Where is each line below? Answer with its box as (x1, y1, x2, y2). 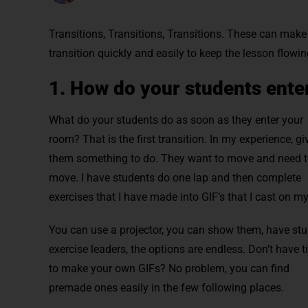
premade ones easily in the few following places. (48, 281, 284, 294)
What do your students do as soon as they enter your (48, 113, 303, 126)
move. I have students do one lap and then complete (48, 171, 301, 184)
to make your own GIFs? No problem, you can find (48, 262, 289, 275)
